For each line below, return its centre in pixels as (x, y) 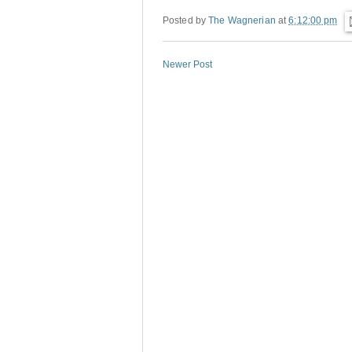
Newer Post (187, 65)
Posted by (186, 21)
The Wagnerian (242, 21)
